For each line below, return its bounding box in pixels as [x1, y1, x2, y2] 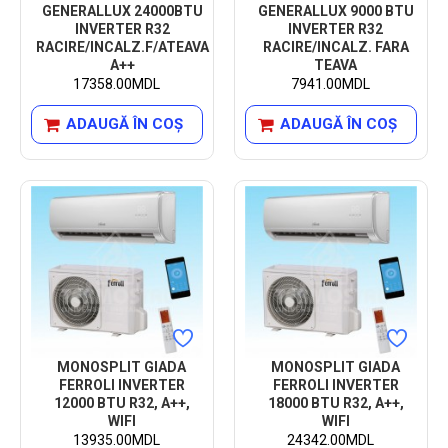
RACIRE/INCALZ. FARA [262, 38, 409, 55]
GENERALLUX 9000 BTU [257, 2, 414, 19]
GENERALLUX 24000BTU [41, 2, 203, 19]
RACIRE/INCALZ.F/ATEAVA [35, 38, 209, 55]
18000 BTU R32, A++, [267, 394, 404, 411]
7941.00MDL [291, 75, 371, 92]
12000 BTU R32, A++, [53, 394, 190, 411]
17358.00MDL [73, 75, 161, 92]
